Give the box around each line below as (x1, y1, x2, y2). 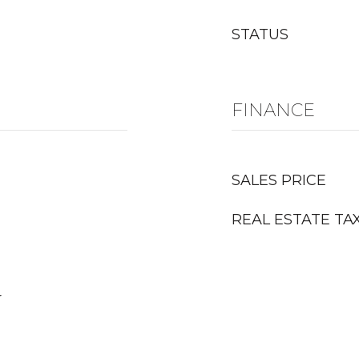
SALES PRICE (232, 171, 326, 189)
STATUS (232, 26, 288, 43)
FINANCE (232, 99, 315, 121)
